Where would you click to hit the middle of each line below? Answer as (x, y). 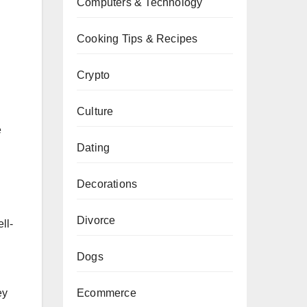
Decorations (107, 184)
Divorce (96, 220)
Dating (94, 148)
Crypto (94, 75)
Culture (95, 111)
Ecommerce (107, 293)
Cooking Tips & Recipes (137, 39)
